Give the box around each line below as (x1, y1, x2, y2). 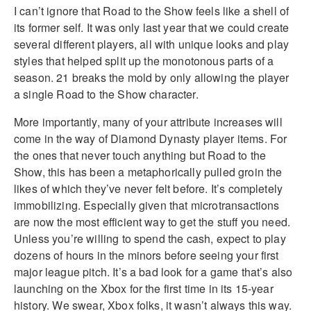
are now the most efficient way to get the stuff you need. (14, 213, 291, 230)
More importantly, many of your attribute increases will (14, 113, 283, 130)
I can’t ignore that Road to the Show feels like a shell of (14, 2, 289, 19)
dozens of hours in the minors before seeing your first (14, 246, 279, 263)
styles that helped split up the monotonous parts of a (14, 52, 274, 69)
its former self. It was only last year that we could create (14, 19, 289, 35)
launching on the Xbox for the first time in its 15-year (14, 280, 274, 296)
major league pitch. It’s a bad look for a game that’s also (14, 263, 293, 280)
